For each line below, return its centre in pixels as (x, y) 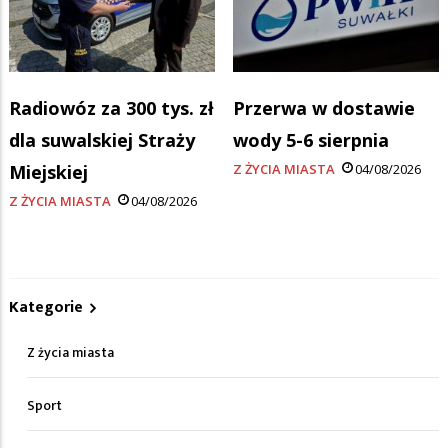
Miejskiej (48, 172)
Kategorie (46, 308)
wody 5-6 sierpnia (311, 140)
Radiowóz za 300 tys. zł (111, 108)
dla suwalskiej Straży (102, 140)
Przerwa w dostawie (324, 108)
